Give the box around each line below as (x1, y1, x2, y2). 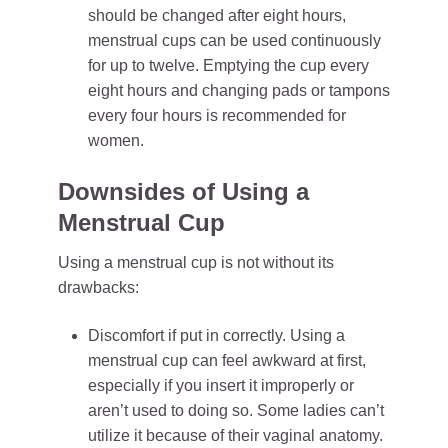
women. (88, 132, 144, 149)
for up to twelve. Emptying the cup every (88, 57, 369, 74)
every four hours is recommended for (88, 107, 346, 124)
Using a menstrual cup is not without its (58, 254, 334, 271)
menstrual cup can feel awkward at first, (88, 352, 366, 369)
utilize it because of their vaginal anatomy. (88, 427, 383, 444)
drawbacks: (58, 279, 139, 296)
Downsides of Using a (58, 178, 309, 205)
